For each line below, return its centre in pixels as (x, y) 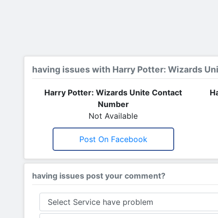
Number (113, 104)
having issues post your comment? (99, 176)
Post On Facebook (113, 139)
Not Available (113, 116)
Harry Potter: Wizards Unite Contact (113, 92)
